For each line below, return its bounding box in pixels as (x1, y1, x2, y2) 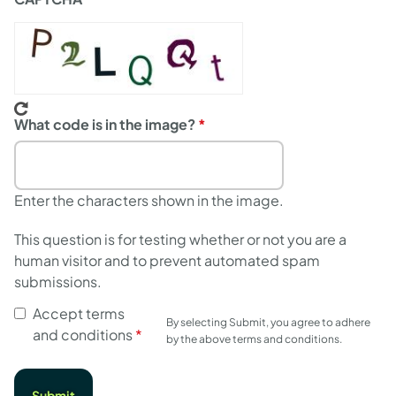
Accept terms (33, 303, 125, 323)
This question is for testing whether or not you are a (14, 229, 346, 248)
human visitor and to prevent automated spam (14, 250, 320, 270)
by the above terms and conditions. (166, 331, 343, 346)
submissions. (14, 271, 102, 291)
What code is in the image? (14, 114, 195, 133)
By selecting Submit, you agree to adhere (166, 315, 371, 329)
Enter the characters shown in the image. (14, 190, 284, 209)
